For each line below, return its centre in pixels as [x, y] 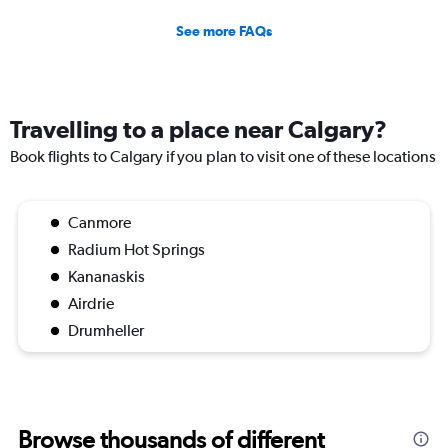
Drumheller [106, 330]
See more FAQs [224, 30]
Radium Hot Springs [136, 249]
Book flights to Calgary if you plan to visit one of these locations [223, 156]
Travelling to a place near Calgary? [198, 128]
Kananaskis [106, 276]
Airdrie [91, 303]
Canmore [99, 222]
